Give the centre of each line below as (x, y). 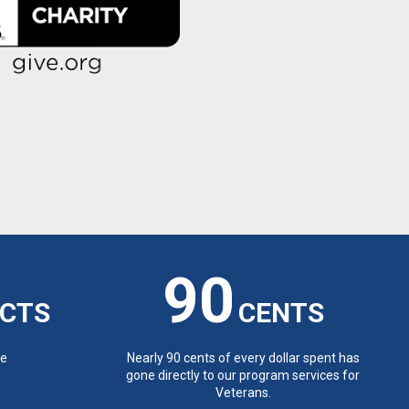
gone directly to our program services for (243, 375)
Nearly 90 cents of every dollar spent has (243, 357)
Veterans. (243, 392)
